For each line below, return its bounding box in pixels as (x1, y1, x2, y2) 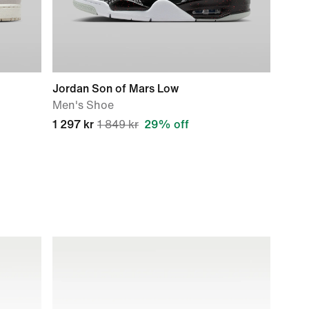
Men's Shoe (52, 99, 114, 111)
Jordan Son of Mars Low (52, 83, 179, 94)
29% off (144, 119, 189, 130)
